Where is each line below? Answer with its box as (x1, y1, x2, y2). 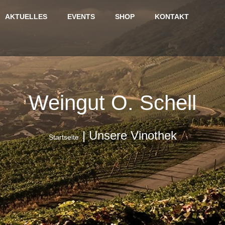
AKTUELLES (5, 13, 47, 21)
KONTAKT (154, 13, 189, 21)
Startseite (48, 133, 79, 141)
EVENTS (67, 13, 95, 21)
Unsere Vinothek (88, 129, 177, 142)
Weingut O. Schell (29, 91, 196, 115)
